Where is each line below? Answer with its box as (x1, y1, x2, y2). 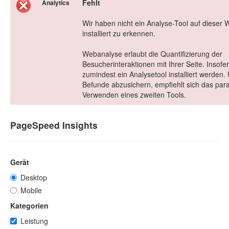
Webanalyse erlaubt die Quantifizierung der (82, 49, 222, 59)
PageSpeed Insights (10, 119, 98, 132)
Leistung (20, 216, 48, 226)
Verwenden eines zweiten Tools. (82, 89, 186, 100)
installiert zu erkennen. (82, 28, 155, 39)
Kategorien (10, 200, 49, 211)
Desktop (20, 172, 47, 183)
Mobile (20, 185, 42, 196)
